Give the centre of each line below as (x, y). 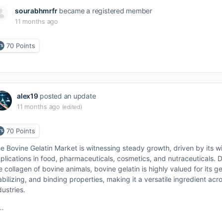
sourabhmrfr (36, 11)
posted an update (67, 96)
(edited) (72, 107)
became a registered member (105, 11)
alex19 (28, 96)
